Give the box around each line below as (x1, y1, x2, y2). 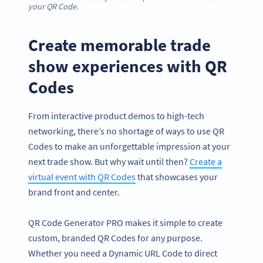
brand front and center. (28, 186, 122, 198)
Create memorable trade (28, 34, 211, 56)
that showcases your (136, 170, 218, 183)
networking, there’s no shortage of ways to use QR (28, 124, 224, 137)
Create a (190, 155, 222, 167)
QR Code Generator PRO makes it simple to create (28, 217, 222, 229)
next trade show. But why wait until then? (28, 155, 190, 167)
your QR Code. (28, 1, 79, 12)
